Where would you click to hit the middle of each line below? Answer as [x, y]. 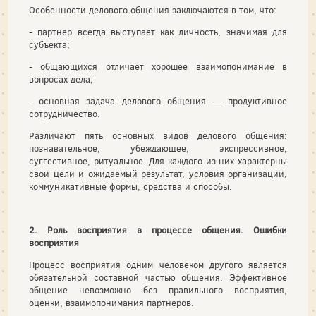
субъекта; [49, 45]
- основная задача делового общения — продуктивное [158, 101]
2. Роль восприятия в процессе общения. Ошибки [158, 230]
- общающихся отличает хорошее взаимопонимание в [158, 67]
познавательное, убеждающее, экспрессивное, [158, 148]
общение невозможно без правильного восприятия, [158, 290]
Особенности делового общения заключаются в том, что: [153, 10]
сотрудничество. [65, 114]
